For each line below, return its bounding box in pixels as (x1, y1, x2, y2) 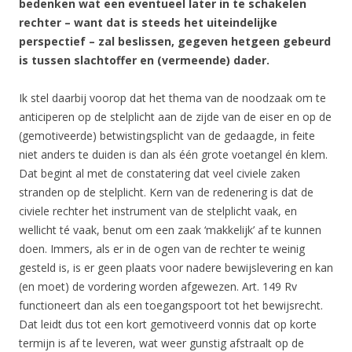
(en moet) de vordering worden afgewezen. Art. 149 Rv (19, 279, 297, 294)
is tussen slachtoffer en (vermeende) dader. (19, 53, 269, 68)
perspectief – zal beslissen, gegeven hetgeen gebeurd (19, 34, 331, 49)
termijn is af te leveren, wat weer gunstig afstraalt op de (19, 335, 304, 350)
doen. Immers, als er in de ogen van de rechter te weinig (19, 241, 305, 256)
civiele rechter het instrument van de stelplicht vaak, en (19, 203, 297, 218)
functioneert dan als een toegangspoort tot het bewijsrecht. (19, 298, 323, 313)
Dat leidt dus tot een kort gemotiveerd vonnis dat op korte (19, 317, 317, 332)
